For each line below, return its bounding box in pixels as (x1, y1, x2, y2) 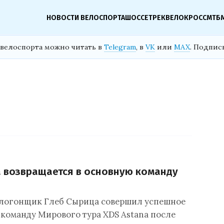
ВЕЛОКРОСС (165, 13, 206, 22)
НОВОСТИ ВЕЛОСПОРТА (46, 13, 125, 22)
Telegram (104, 42, 136, 51)
